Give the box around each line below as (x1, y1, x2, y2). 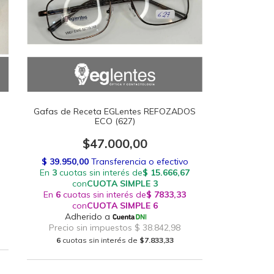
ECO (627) (94, 115, 135, 127)
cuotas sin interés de (62, 235, 139, 245)
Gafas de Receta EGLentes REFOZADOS (34, 105, 196, 117)
